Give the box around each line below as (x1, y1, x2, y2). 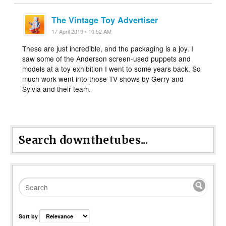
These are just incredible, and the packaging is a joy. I (22, 43, 194, 53)
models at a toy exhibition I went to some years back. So (22, 63, 201, 74)
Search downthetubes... (19, 133, 148, 147)
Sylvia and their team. (22, 83, 91, 94)
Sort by (19, 212, 39, 220)
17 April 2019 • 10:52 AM (51, 27, 112, 35)
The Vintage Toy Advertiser (51, 14, 158, 26)
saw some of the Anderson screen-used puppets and (22, 53, 191, 64)
